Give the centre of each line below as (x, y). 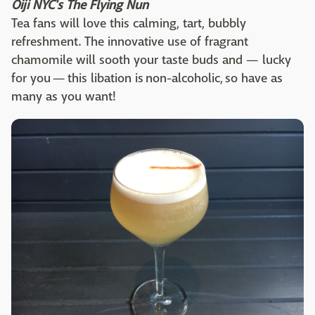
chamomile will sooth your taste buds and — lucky (151, 60)
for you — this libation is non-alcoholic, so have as (147, 78)
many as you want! (65, 97)
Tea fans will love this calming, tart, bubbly (129, 24)
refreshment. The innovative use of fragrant (130, 42)
